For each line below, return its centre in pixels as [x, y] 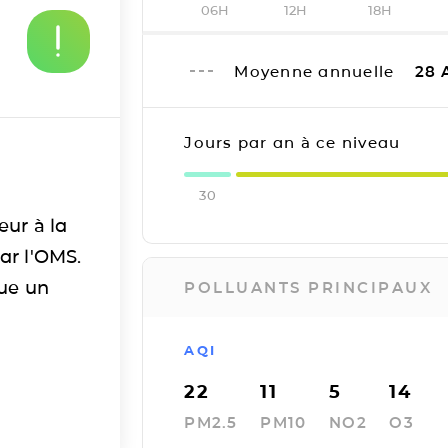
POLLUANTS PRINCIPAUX [308, 287]
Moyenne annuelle [317, 71]
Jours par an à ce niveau [292, 142]
